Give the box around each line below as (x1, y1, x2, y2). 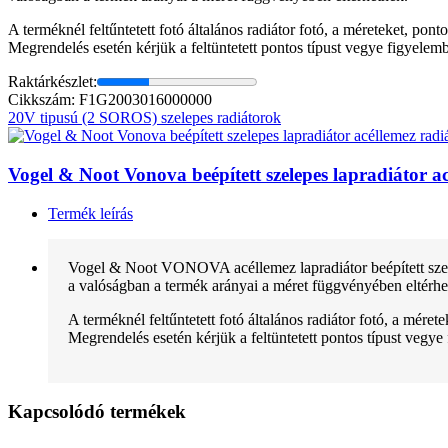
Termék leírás (48, 204, 133, 222)
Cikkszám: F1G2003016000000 (8, 91, 212, 109)
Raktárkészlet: (8, 73, 97, 91)
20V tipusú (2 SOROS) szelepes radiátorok (8, 109, 281, 127)
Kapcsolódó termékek (8, 401, 186, 423)
